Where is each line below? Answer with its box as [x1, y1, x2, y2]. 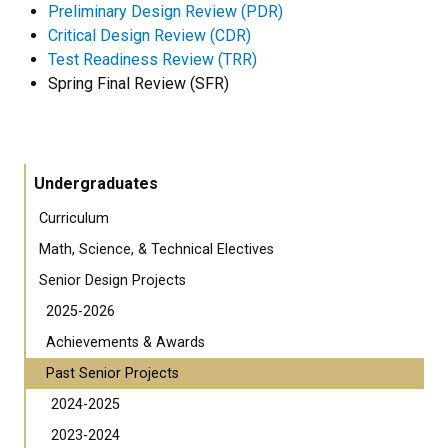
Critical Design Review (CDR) [48, 26, 251, 46]
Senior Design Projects [39, 272, 186, 290]
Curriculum [39, 210, 109, 228]
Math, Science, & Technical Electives [39, 241, 274, 259]
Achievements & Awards [46, 334, 205, 352]
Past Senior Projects [46, 365, 179, 383]
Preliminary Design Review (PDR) [48, 2, 283, 22]
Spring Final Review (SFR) [48, 74, 229, 94]
